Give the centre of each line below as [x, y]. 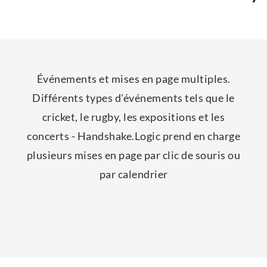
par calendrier [133, 174]
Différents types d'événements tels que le [133, 98]
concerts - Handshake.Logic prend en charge [133, 136]
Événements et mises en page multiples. [133, 79]
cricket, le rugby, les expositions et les [133, 117]
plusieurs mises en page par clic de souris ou [133, 155]
